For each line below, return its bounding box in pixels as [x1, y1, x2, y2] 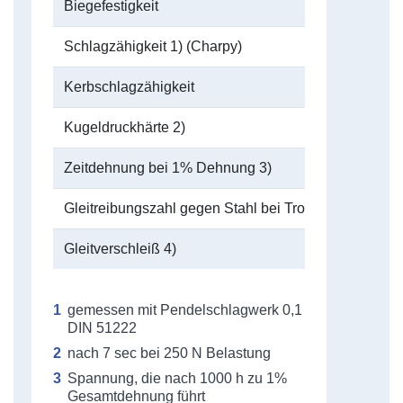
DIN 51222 [67, 320, 137, 336]
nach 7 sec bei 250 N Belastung [67, 345, 271, 361]
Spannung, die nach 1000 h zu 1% [67, 371, 287, 386]
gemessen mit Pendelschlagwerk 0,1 [67, 302, 302, 318]
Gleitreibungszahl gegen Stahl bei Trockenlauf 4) [64, 201, 375, 216]
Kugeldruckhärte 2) [64, 120, 185, 135]
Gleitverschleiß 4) [64, 241, 176, 256]
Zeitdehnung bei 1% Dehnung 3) [64, 160, 272, 175]
